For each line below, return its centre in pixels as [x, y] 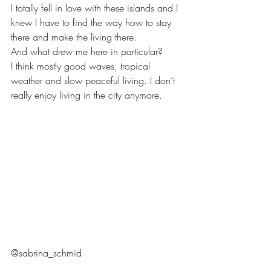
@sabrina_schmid [46, 253]
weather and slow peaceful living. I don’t [94, 80]
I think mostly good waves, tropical [82, 66]
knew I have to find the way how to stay [93, 22]
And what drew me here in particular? [88, 51]
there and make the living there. [74, 37]
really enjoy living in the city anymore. [88, 95]
